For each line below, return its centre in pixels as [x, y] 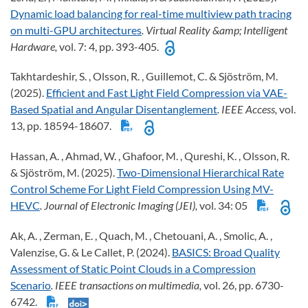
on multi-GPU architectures [76, 30]
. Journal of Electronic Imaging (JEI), [120, 206]
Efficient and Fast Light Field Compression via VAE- [167, 93]
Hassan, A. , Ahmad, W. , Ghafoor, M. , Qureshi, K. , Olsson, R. [150, 156]
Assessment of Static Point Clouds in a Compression [133, 268]
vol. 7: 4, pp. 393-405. [111, 46]
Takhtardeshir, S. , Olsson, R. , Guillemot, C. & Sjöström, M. [144, 76]
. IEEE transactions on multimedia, [127, 285]
